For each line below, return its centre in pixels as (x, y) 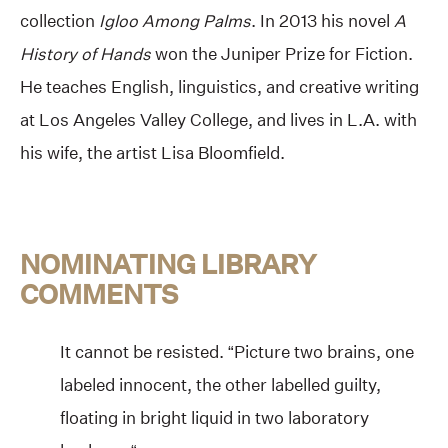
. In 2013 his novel (322, 21)
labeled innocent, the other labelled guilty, (220, 384)
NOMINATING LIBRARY (168, 264)
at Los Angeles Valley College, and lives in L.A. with (218, 120)
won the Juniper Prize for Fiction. (282, 54)
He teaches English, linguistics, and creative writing (219, 87)
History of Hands (85, 54)
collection (57, 21)
